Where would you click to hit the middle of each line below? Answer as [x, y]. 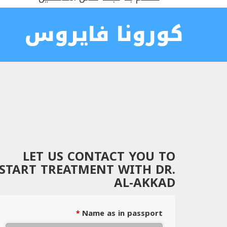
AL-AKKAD [145, 183]
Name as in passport [122, 213]
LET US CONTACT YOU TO [99, 157]
